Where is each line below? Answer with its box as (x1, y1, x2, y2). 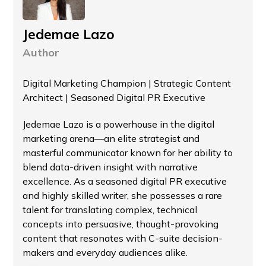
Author (23, 45, 60, 59)
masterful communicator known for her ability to (23, 146, 233, 159)
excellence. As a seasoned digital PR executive (23, 175, 227, 187)
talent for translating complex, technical (23, 203, 198, 216)
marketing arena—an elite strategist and (23, 132, 200, 144)
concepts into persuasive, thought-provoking (23, 217, 219, 230)
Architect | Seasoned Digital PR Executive (23, 91, 206, 103)
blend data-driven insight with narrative (23, 160, 198, 173)
